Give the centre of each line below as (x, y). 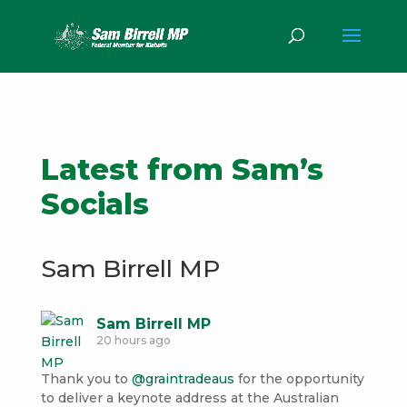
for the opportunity (299, 379)
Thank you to (86, 379)
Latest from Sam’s (182, 169)
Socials (94, 204)
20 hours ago (133, 340)
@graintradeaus (183, 379)
